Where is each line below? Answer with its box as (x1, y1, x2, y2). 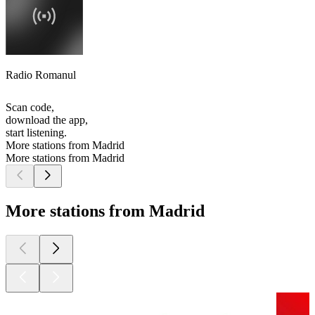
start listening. (6, 127, 67, 139)
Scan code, (6, 101, 54, 114)
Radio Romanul (6, 69, 76, 82)
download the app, (6, 114, 88, 127)
